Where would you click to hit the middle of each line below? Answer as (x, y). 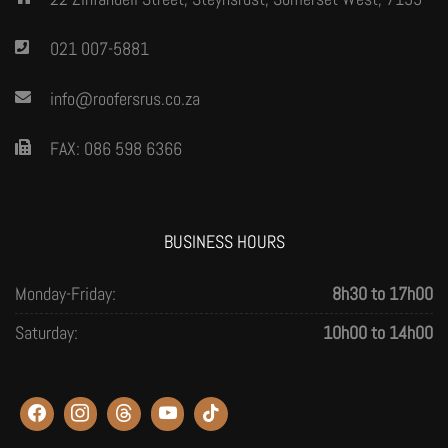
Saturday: (46, 333)
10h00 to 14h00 (378, 333)
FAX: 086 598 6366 (116, 149)
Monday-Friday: (65, 294)
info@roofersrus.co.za (125, 99)
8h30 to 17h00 (382, 294)
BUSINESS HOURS (224, 242)
